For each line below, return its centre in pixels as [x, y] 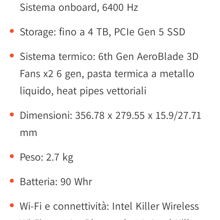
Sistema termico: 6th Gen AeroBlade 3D [109, 56]
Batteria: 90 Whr [56, 181]
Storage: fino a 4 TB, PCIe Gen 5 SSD [102, 31]
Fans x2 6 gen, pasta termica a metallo [107, 73]
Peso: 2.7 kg [46, 157]
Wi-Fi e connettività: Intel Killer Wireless [109, 206]
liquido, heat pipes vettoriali [83, 90]
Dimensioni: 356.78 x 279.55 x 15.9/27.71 [110, 115]
